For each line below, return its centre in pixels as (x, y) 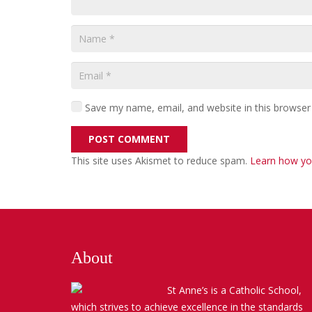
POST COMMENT (130, 139)
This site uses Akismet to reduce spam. (161, 161)
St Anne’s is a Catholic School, (235, 290)
